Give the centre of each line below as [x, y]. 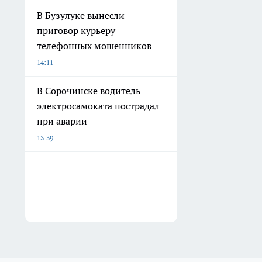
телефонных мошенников [94, 46]
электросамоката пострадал [98, 106]
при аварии [62, 121]
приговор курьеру [76, 31]
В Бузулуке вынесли [81, 15]
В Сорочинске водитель [89, 91]
